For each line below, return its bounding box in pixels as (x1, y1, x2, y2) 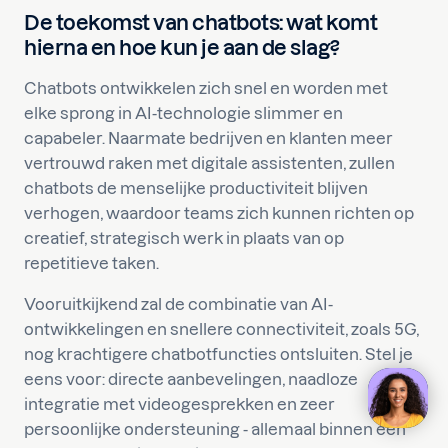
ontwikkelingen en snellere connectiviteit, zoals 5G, (24, 320, 419, 338)
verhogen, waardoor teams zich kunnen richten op (24, 204, 414, 222)
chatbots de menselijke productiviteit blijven (24, 179, 368, 197)
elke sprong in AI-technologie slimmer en (24, 104, 343, 122)
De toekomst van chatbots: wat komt (24, 11, 377, 34)
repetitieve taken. (24, 254, 159, 272)
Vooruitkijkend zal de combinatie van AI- (24, 295, 333, 313)
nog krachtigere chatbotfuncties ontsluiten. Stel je (24, 345, 413, 363)
